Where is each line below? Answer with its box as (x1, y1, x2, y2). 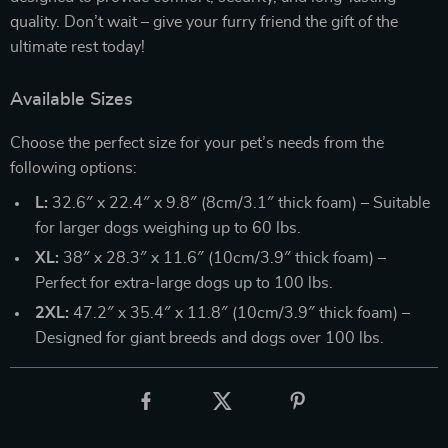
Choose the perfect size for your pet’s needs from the (10, 135, 384, 151)
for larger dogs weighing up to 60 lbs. (35, 220, 301, 236)
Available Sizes (10, 91, 133, 109)
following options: (10, 160, 137, 176)
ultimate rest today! (10, 39, 145, 55)
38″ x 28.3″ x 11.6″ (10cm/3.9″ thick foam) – (59, 250, 386, 266)
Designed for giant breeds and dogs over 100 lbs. (35, 330, 384, 346)
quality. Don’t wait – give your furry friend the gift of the (10, 14, 398, 30)
